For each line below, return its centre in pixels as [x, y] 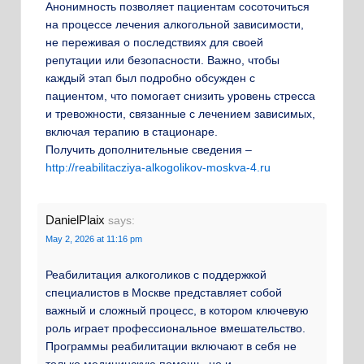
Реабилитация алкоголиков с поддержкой [156, 275]
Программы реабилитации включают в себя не [171, 347]
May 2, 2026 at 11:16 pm [94, 238]
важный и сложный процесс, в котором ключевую [177, 311]
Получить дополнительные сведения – [149, 150]
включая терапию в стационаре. [132, 132]
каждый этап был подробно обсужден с [150, 78]
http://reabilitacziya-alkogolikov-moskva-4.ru [158, 168]
